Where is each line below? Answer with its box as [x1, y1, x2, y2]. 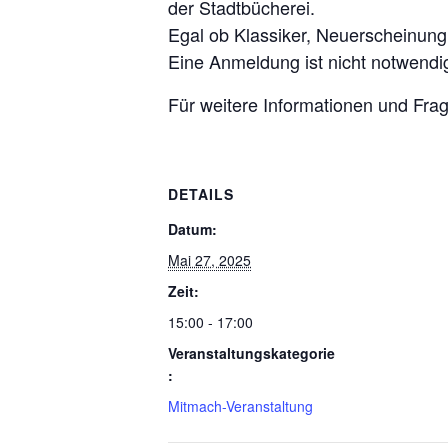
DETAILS [168, 184, 234, 204]
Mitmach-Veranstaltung [168, 396, 313, 416]
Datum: [168, 219, 217, 239]
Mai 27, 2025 [168, 250, 251, 270]
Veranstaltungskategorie [168, 343, 335, 363]
